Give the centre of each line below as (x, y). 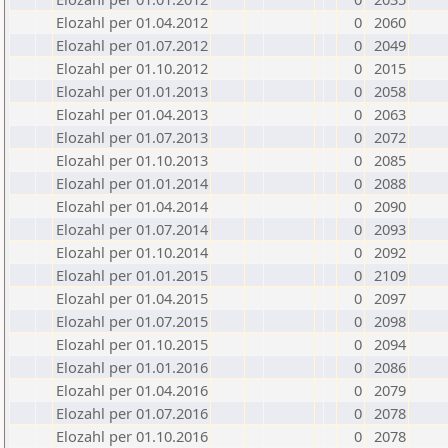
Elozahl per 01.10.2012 (132, 68)
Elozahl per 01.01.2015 (132, 275)
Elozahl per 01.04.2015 (132, 298)
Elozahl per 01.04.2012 (132, 22)
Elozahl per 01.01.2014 (132, 183)
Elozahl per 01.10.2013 (132, 160)
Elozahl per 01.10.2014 (132, 252)
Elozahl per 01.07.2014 (132, 229)
